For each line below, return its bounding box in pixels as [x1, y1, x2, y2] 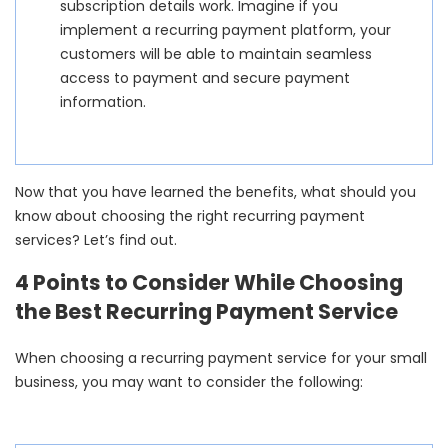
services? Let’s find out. [15, 230, 177, 251]
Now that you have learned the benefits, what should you [15, 182, 416, 203]
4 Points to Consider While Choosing [15, 268, 403, 298]
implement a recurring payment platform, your [60, 19, 392, 40]
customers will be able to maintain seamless [60, 43, 373, 64]
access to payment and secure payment [60, 67, 351, 88]
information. [60, 91, 147, 112]
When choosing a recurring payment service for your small [15, 348, 427, 369]
